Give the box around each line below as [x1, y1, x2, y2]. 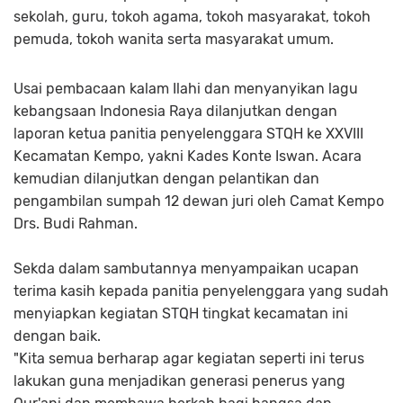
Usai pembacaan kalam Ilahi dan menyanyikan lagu [13, 79, 358, 97]
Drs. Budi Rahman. [13, 214, 141, 232]
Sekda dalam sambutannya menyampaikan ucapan [13, 259, 359, 277]
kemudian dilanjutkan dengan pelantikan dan [13, 169, 319, 187]
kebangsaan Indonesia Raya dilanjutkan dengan [13, 102, 337, 120]
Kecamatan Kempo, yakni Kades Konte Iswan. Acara [13, 147, 362, 165]
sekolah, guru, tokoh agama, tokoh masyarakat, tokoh [13, 7, 371, 25]
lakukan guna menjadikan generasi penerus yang [13, 372, 345, 390]
